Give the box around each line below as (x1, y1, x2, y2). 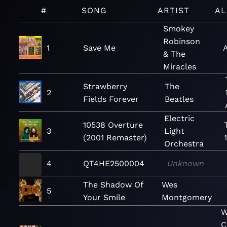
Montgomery (162, 192, 212, 202)
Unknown (166, 158, 204, 168)
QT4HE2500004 (83, 158, 145, 168)
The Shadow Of (83, 179, 143, 190)
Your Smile (83, 192, 125, 202)
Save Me (83, 43, 116, 53)
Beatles (164, 94, 194, 104)
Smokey (163, 24, 195, 33)
